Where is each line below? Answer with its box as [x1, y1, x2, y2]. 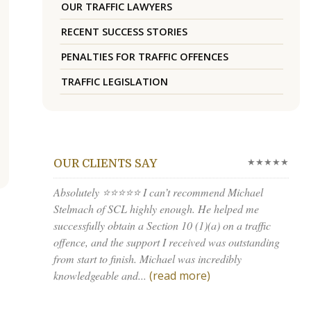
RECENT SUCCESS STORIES [60, 25, 187, 39]
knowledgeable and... [53, 268, 146, 283]
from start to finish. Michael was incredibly [53, 251, 242, 267]
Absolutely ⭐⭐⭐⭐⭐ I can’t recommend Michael [53, 185, 263, 200]
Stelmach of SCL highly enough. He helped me [53, 201, 259, 217]
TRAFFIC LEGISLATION [60, 75, 168, 89]
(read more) [149, 268, 210, 284]
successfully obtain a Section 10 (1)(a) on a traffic [53, 218, 271, 233]
